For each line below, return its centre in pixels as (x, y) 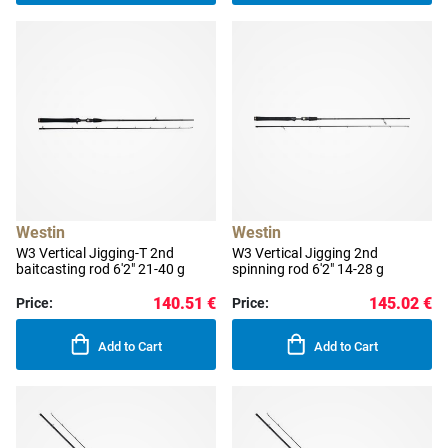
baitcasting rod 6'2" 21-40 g (100, 269)
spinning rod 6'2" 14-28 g (308, 269)
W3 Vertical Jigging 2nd (305, 253)
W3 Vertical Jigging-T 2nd (95, 253)
